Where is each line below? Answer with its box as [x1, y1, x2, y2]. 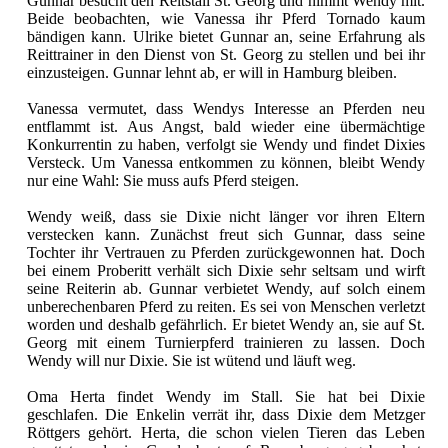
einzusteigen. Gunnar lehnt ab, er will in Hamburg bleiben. [27, 63, 397, 81]
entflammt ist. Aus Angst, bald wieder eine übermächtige [27, 117, 425, 135]
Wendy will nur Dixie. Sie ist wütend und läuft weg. [27, 351, 356, 369]
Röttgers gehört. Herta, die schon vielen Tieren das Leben [27, 423, 425, 441]
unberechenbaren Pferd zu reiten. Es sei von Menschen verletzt [27, 297, 425, 315]
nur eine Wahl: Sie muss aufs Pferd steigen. [27, 171, 299, 189]
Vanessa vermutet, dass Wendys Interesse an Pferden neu [27, 99, 425, 117]
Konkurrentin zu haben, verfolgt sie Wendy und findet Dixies [27, 135, 425, 153]
